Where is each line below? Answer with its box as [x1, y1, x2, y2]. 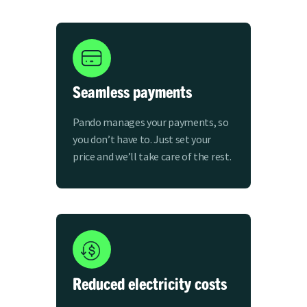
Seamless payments [73, 81, 193, 102]
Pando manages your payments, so [73, 115, 229, 130]
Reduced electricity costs [73, 273, 228, 293]
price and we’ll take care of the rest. [73, 149, 232, 164]
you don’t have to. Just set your [73, 132, 212, 147]
